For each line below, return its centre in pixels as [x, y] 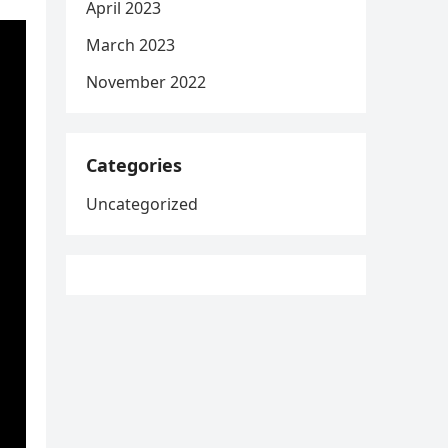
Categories [134, 165]
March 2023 [130, 45]
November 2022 [146, 82]
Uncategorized [142, 204]
